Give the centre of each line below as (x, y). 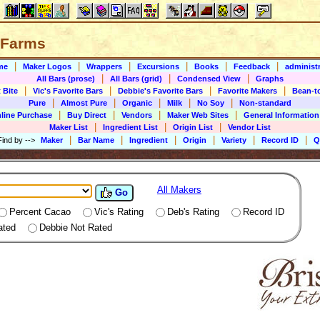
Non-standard (265, 103)
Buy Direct (87, 115)
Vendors (137, 115)
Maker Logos (47, 66)
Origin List (193, 127)
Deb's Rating (193, 211)
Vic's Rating (119, 211)
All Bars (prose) (66, 79)
